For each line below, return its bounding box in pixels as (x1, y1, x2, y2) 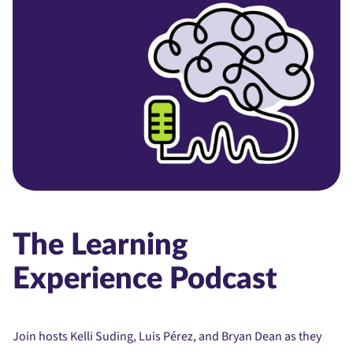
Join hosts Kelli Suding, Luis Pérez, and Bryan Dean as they (13, 328, 321, 345)
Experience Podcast (13, 264, 277, 294)
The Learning (13, 230, 188, 260)
